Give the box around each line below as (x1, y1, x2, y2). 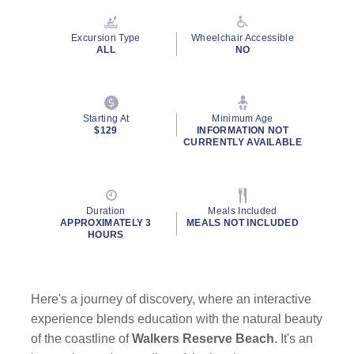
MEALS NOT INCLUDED (186, 217, 299, 228)
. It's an (274, 332, 314, 345)
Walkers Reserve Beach (132, 332, 275, 345)
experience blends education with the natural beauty (31, 312, 323, 326)
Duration (86, 205, 126, 217)
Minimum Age (212, 113, 273, 124)
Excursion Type (71, 32, 141, 43)
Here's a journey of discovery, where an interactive (31, 292, 312, 306)
